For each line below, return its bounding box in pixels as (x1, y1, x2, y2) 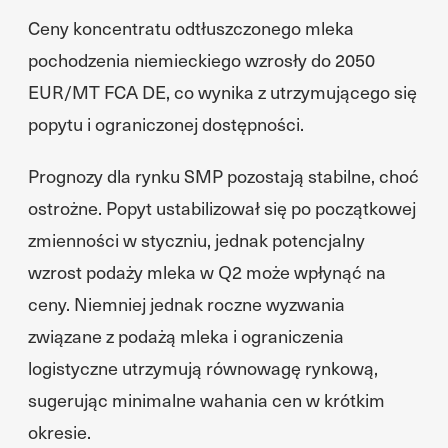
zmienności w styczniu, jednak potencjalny (28, 227, 365, 252)
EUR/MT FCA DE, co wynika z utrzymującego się (28, 79, 417, 104)
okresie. (28, 419, 91, 444)
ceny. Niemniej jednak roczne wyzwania (28, 291, 345, 316)
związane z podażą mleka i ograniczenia (28, 323, 344, 348)
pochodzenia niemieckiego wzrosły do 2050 (28, 47, 375, 72)
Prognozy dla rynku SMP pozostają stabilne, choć (28, 163, 419, 188)
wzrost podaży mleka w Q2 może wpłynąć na (28, 259, 386, 284)
